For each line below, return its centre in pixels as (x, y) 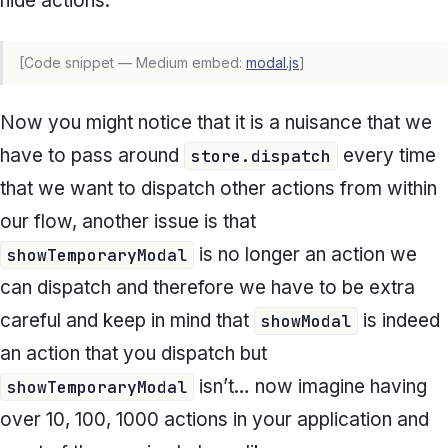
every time (387, 156)
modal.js (272, 63)
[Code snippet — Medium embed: (132, 63)
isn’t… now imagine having (310, 387)
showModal (306, 321)
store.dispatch (261, 156)
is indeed (399, 321)
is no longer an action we (305, 255)
